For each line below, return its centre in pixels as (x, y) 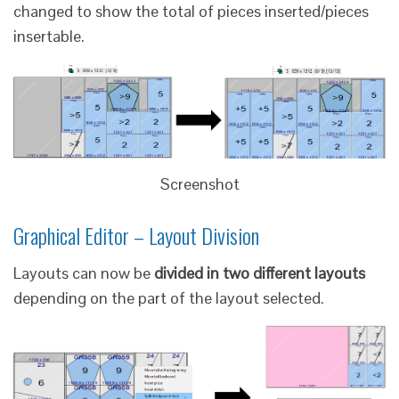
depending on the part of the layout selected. (169, 298)
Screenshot (199, 183)
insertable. (49, 36)
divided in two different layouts (260, 273)
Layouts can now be (84, 273)
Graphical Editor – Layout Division (136, 236)
